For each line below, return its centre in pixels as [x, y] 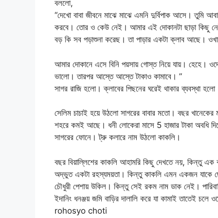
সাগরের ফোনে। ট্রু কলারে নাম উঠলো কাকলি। [118, 137]
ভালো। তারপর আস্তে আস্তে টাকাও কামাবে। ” [118, 76]
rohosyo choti [81, 210]
